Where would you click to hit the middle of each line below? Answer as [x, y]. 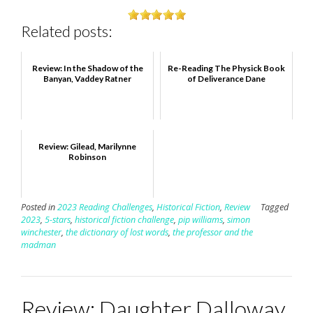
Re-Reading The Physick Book [226, 68]
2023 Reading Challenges [105, 207]
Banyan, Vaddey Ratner [87, 78]
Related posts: [66, 31]
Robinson [87, 156]
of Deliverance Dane [226, 78]
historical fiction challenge [124, 219]
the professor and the [213, 232]
